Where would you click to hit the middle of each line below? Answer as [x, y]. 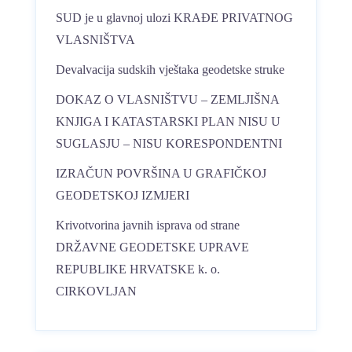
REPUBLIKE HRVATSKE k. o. [138, 269]
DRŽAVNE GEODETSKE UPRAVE [152, 247]
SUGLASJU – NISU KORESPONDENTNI [169, 143]
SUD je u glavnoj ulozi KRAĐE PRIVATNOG [174, 18]
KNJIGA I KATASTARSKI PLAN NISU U [168, 121]
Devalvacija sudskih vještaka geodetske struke [170, 70]
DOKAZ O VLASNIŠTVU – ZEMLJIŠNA [167, 99]
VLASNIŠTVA [95, 40]
